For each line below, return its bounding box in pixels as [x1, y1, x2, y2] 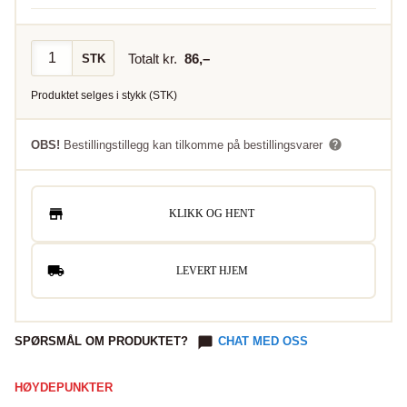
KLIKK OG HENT [169, 207, 255, 221]
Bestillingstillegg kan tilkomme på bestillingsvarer [64, 137, 323, 152]
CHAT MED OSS [218, 334, 308, 349]
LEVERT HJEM [175, 263, 248, 277]
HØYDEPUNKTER [15, 381, 113, 395]
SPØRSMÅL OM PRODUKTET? [15, 334, 188, 349]
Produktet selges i [31, 89, 122, 102]
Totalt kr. [128, 50, 184, 66]
